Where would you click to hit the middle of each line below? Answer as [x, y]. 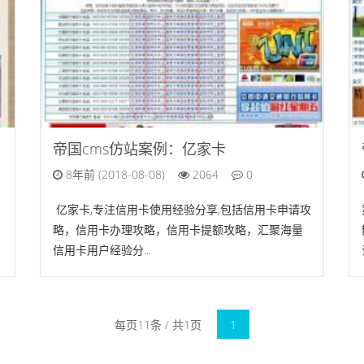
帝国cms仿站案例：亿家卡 [139, 149]
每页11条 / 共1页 [158, 325]
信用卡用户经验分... [102, 250]
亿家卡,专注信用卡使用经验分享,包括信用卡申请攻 [182, 209]
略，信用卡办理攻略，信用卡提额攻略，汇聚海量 [178, 230]
